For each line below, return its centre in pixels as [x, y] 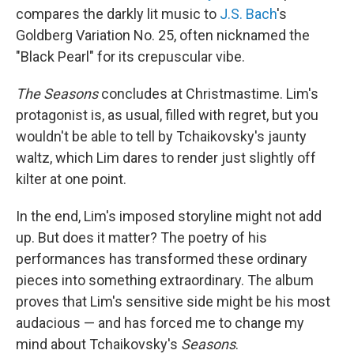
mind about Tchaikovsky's [98, 344]
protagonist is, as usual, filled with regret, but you [167, 115]
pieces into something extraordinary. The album [165, 280]
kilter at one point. [71, 179]
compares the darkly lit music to [118, 13]
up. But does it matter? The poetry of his [141, 237]
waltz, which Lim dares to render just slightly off [166, 157]
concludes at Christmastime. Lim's [208, 93]
